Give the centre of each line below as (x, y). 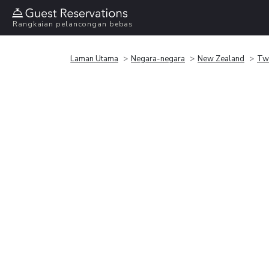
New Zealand (221, 59)
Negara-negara (158, 59)
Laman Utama (94, 59)
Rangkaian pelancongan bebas (73, 24)
